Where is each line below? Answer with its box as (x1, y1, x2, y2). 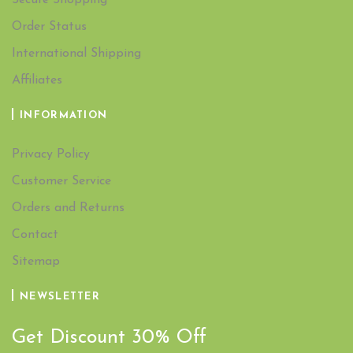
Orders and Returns (12, 202, 124, 215)
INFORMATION (20, 110, 108, 121)
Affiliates (12, 74, 62, 87)
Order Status (12, 20, 87, 34)
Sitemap (12, 255, 60, 269)
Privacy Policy (12, 148, 90, 162)
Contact (12, 229, 58, 242)
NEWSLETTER (20, 292, 100, 303)
